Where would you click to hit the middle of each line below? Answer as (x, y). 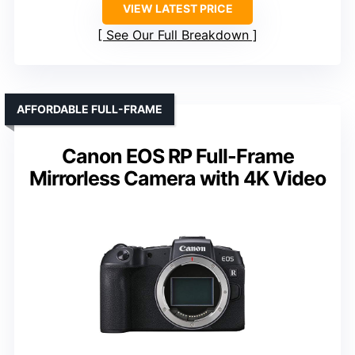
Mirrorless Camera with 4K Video (177, 179)
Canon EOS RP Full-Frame (177, 157)
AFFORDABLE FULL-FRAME (90, 109)
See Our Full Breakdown (177, 35)
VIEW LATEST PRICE (177, 9)
